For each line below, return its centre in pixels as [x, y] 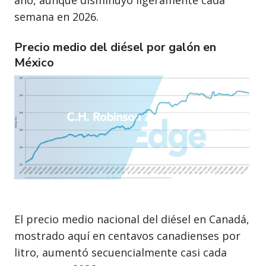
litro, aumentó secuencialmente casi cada [121, 253]
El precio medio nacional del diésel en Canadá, [132, 219]
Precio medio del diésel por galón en [115, 47]
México [34, 63]
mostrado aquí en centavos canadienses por [127, 236]
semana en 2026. [56, 17]
